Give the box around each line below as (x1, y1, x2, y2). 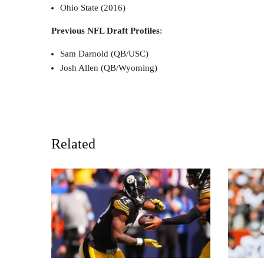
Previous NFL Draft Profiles (51, 25, 160, 35)
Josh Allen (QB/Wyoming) (60, 62, 157, 72)
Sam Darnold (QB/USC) (60, 48, 148, 58)
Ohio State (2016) (60, 2, 126, 12)
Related (51, 136, 95, 151)
